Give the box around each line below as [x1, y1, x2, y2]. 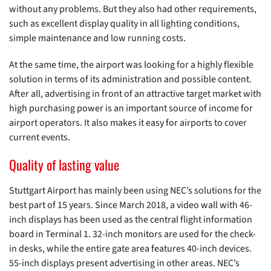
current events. [9, 131, 70, 145]
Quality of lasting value [9, 155, 119, 175]
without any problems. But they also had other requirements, [9, 2, 256, 16]
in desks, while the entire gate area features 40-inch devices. [9, 242, 252, 256]
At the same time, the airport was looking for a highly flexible [9, 58, 253, 72]
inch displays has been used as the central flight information [9, 213, 252, 227]
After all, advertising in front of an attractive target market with [9, 87, 261, 101]
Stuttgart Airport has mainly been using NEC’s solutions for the [9, 184, 261, 198]
